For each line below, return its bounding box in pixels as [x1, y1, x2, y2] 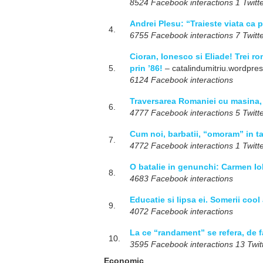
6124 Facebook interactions [130, 75, 233, 85]
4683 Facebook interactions [130, 174, 233, 183]
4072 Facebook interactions [130, 207, 233, 216]
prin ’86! [130, 63, 163, 73]
